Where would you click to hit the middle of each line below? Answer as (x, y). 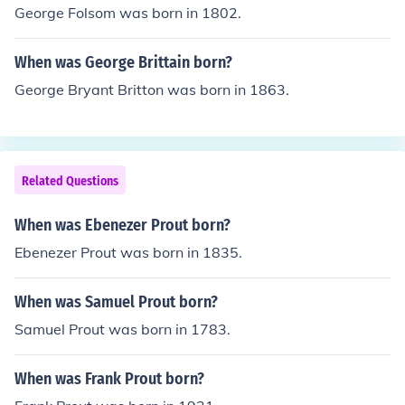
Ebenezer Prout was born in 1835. (128, 252)
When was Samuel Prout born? (116, 302)
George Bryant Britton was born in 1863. (152, 89)
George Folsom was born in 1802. (128, 13)
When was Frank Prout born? (109, 379)
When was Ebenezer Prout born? (122, 225)
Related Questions (70, 181)
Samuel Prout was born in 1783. (122, 329)
